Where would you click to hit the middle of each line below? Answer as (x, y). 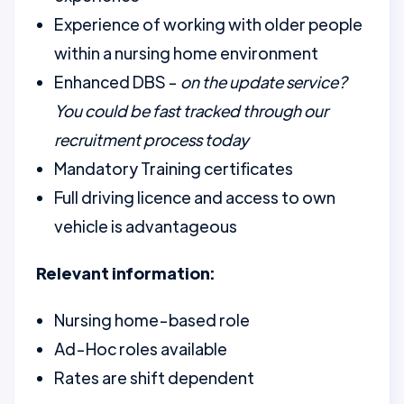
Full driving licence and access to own (195, 197)
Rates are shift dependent (154, 377)
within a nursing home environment (186, 53)
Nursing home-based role (152, 320)
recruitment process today (151, 139)
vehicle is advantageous (146, 226)
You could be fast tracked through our (191, 110)
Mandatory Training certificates (174, 168)
